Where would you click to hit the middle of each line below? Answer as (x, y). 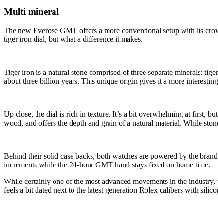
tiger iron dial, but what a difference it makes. (73, 39)
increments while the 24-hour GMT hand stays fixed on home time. (107, 165)
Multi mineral (31, 12)
